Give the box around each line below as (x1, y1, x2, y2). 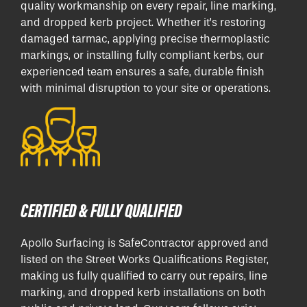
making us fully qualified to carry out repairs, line (21, 269, 267, 282)
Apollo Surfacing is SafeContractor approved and (21, 236, 269, 249)
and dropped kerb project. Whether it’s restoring (21, 16, 266, 29)
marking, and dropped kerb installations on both (21, 285, 266, 299)
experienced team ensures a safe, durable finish (21, 65, 265, 79)
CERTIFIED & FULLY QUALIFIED (21, 198, 182, 222)
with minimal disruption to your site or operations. (21, 82, 271, 95)
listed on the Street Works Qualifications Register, (21, 252, 269, 266)
